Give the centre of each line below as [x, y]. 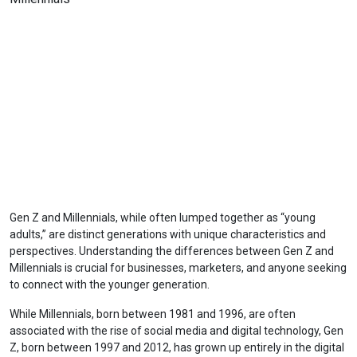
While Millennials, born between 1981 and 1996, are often [153, 314]
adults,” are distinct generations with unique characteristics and [168, 234]
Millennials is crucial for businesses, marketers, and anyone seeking [178, 268]
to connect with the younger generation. [110, 284]
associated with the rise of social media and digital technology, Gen [177, 331]
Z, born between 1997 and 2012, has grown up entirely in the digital [177, 347]
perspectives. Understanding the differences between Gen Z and [172, 251]
